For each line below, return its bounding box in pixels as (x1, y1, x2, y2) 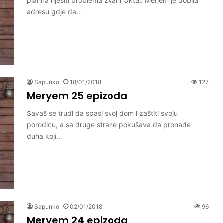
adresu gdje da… (27, 7, 82, 16)
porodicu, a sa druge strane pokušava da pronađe (27, 120, 191, 129)
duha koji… (27, 131, 62, 140)
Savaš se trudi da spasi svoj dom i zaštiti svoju (27, 109, 178, 117)
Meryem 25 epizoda (27, 88, 127, 103)
